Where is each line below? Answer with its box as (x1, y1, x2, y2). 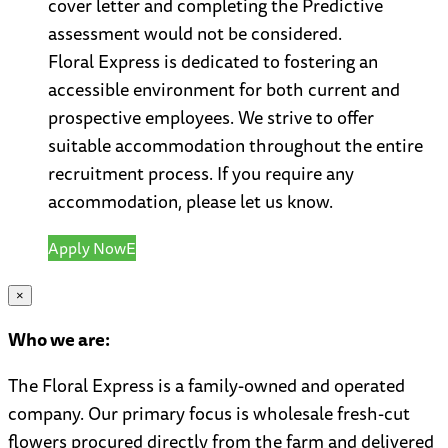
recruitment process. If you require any (48, 159, 354, 188)
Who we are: (8, 325, 110, 354)
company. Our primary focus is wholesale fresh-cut (8, 399, 410, 428)
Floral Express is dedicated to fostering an (48, 47, 378, 76)
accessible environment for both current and (48, 75, 400, 104)
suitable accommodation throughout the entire (48, 131, 423, 160)
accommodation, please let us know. (48, 187, 333, 216)
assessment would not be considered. (48, 19, 342, 48)
